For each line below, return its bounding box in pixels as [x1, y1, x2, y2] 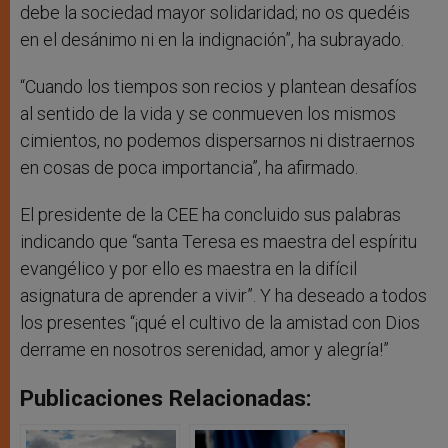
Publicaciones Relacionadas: [20, 385, 312, 412]
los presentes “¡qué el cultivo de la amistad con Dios [20, 312, 420, 334]
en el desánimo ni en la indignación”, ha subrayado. [20, 29, 404, 51]
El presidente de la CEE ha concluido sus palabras [20, 204, 401, 226]
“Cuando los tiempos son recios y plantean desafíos [20, 76, 417, 98]
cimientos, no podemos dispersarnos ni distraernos [20, 130, 415, 152]
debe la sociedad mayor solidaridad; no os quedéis [20, 2, 410, 24]
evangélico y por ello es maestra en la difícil [20, 258, 357, 280]
